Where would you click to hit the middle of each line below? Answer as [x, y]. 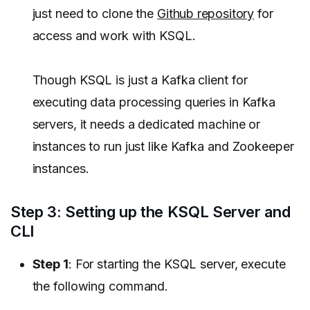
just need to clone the [95, 13]
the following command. [102, 286]
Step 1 [50, 264]
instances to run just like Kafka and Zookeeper [163, 146]
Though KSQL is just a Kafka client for [140, 80]
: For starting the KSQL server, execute [177, 264]
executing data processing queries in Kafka [154, 102]
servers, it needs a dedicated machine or [146, 124]
